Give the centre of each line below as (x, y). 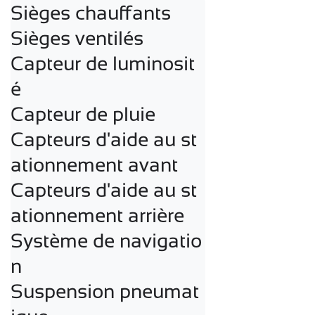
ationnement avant (94, 165)
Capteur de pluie (83, 114)
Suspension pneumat (105, 291)
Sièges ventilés (77, 38)
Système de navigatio (106, 240)
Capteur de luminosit (103, 63)
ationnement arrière (97, 215)
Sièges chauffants (91, 13)
